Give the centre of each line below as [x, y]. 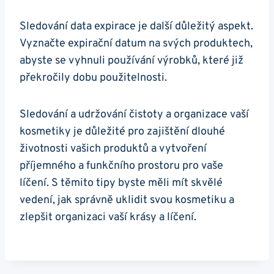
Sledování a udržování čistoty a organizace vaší [134, 114]
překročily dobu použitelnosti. [93, 78]
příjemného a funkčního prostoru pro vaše [121, 166]
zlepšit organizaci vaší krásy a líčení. [108, 217]
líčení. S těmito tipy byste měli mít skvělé [121, 183]
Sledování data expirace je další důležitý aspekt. [136, 26]
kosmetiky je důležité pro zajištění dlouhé [122, 131]
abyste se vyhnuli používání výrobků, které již [131, 61]
